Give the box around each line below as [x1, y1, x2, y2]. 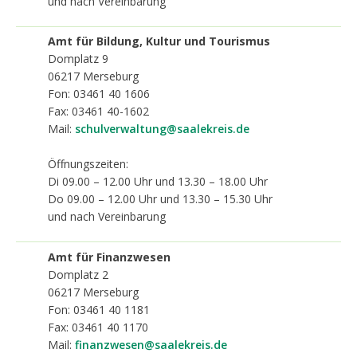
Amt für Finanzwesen [48, 249, 171, 265]
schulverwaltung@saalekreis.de [75, 121, 249, 136]
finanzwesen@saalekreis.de [75, 336, 227, 352]
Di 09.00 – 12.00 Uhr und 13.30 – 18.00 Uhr [48, 174, 268, 189]
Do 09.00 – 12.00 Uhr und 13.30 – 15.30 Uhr [48, 191, 273, 206]
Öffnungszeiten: [48, 156, 128, 171]
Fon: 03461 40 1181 [48, 301, 150, 317]
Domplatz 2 [48, 266, 108, 282]
